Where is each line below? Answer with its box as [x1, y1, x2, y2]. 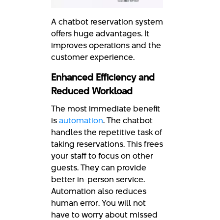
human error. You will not [51, 196, 146, 209]
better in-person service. [51, 173, 145, 185]
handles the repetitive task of [51, 126, 163, 138]
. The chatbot [103, 114, 153, 126]
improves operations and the [51, 39, 161, 51]
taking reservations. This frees [51, 137, 163, 150]
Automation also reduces [51, 185, 146, 197]
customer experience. [51, 51, 135, 63]
